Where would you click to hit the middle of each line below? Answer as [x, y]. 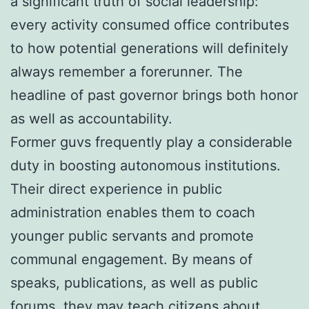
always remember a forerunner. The [127, 71]
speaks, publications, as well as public [134, 282]
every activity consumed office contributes [150, 24]
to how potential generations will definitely [149, 48]
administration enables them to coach [133, 212]
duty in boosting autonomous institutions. [146, 165]
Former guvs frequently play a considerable [151, 142]
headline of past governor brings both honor [154, 95]
